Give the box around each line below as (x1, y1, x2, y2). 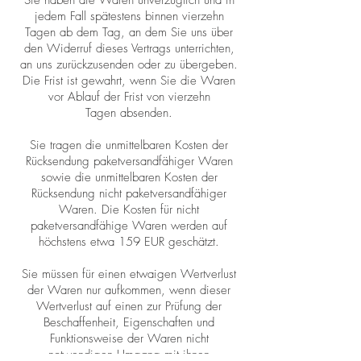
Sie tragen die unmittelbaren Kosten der (30, 137, 228, 154)
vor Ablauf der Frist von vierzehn (48, 89, 210, 106)
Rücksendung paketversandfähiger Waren (25, 153, 233, 170)
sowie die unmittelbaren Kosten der (40, 169, 218, 186)
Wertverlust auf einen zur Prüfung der (36, 298, 222, 315)
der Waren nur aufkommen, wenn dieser (27, 282, 230, 299)
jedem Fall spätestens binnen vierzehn (34, 8, 224, 25)
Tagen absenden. (85, 105, 172, 122)
